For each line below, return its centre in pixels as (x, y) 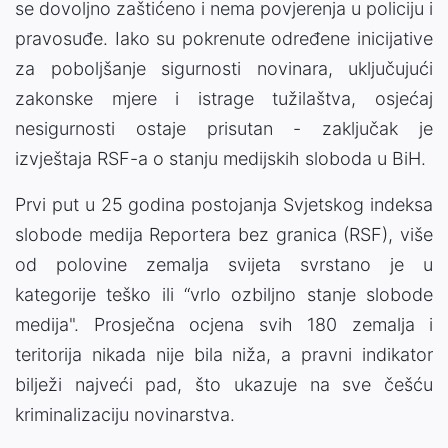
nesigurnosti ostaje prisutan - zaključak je (224, 128)
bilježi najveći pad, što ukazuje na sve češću (224, 384)
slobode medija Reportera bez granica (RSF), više (224, 234)
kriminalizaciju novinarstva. (125, 414)
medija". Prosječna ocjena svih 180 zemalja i (224, 324)
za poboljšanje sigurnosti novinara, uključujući (224, 68)
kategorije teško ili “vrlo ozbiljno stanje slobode (224, 294)
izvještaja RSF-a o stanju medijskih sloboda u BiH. (220, 158)
